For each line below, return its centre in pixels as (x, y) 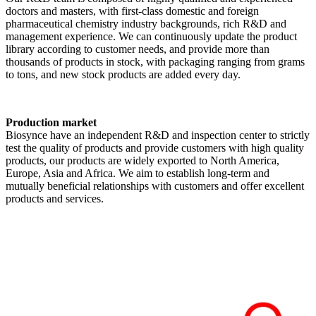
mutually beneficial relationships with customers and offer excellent (155, 186)
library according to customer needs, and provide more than (138, 49)
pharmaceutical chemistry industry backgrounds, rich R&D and (146, 23)
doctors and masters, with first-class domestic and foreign (132, 11)
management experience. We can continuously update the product (151, 36)
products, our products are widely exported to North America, (142, 160)
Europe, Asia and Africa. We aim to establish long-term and (138, 173)
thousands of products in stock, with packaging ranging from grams (155, 61)
